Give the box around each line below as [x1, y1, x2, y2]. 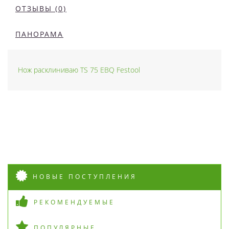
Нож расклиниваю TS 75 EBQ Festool [18, 65, 140, 75]
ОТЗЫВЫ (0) [15, 4, 66, 13]
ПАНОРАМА [15, 29, 63, 39]
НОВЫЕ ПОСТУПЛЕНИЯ [33, 172, 137, 181]
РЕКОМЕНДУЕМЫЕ [34, 198, 115, 207]
